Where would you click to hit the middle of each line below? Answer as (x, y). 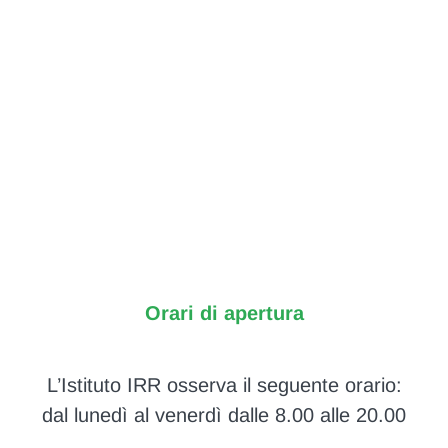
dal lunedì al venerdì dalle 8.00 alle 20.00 (224, 415)
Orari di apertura (224, 313)
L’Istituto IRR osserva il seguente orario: (224, 385)
